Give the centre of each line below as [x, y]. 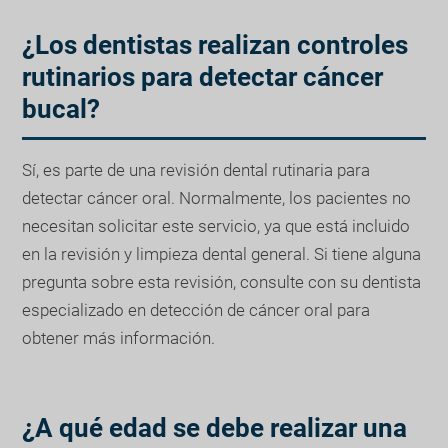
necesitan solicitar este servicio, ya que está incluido [216, 225]
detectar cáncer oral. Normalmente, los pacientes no [217, 197]
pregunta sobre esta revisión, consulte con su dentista [222, 281]
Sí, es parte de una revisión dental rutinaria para [196, 169]
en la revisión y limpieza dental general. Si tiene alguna [222, 253]
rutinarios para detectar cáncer [203, 76]
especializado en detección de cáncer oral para [196, 309]
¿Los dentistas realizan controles [215, 44]
